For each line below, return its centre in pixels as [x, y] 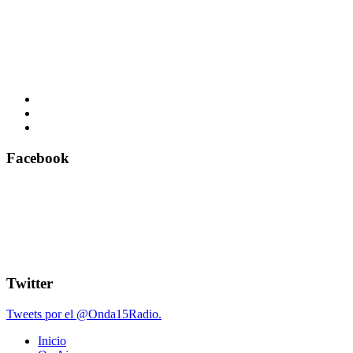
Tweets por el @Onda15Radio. [84, 314]
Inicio [52, 340]
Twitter [30, 284]
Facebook [38, 158]
